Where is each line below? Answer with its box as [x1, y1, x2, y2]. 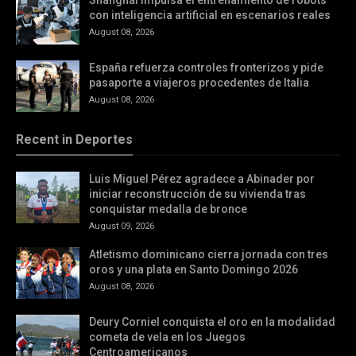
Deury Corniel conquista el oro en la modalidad [89, 315, 335, 328]
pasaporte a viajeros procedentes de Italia [89, 76, 309, 89]
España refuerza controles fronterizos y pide [89, 61, 323, 74]
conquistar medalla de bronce [89, 203, 247, 215]
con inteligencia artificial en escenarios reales [89, 9, 331, 21]
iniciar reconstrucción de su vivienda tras [89, 188, 306, 200]
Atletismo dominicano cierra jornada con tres [89, 248, 328, 261]
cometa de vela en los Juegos [89, 331, 246, 343]
